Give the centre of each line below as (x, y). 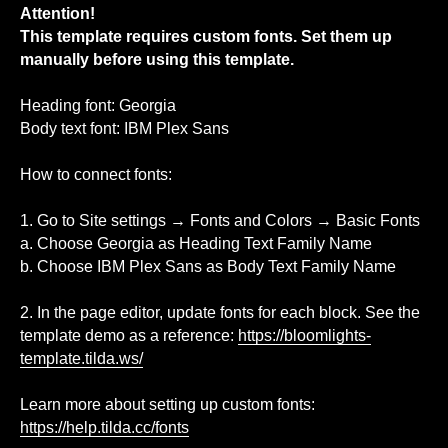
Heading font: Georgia (98, 106)
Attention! (57, 14)
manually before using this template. (157, 60)
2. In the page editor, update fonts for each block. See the (220, 313)
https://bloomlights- (304, 336)
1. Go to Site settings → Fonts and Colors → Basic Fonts (220, 221)
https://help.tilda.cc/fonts (104, 428)
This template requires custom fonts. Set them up (206, 37)
